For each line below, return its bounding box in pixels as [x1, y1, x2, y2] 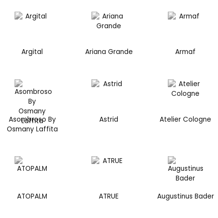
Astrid [99, 114, 119, 124]
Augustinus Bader [157, 192, 214, 201]
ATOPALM [17, 192, 48, 201]
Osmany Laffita [6, 124, 58, 134]
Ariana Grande [85, 47, 133, 57]
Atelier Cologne [160, 114, 212, 124]
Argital [21, 47, 43, 57]
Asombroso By [8, 114, 56, 124]
